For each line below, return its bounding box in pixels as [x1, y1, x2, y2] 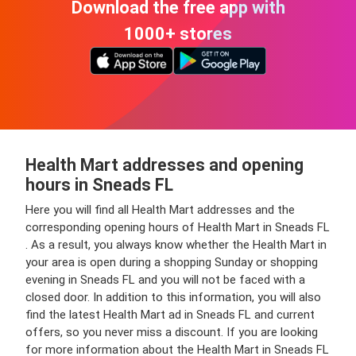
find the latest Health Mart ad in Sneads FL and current [25, 308, 315, 322]
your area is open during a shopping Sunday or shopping [25, 255, 318, 269]
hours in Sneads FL [25, 175, 173, 195]
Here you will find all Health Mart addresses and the [25, 203, 295, 217]
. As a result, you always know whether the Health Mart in [25, 238, 327, 252]
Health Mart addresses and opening [25, 155, 304, 175]
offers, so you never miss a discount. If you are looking [25, 325, 318, 339]
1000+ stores [124, 23, 232, 44]
